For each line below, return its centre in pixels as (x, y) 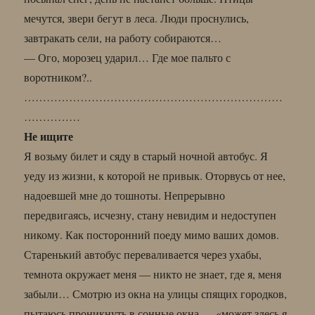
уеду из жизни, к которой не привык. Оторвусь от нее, (155, 175)
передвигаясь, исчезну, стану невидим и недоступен (150, 214)
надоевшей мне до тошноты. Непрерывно (125, 195)
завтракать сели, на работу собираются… (123, 37)
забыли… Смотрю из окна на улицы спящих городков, (156, 293)
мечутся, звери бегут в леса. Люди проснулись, (137, 18)
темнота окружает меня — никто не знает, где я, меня (153, 274)
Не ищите (49, 136)
